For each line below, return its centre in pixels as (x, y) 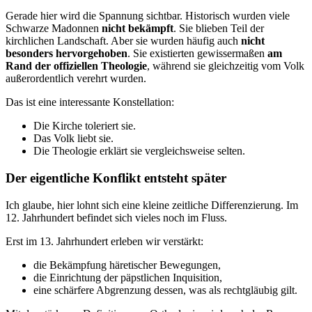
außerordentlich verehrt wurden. (76, 79)
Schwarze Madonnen (54, 29)
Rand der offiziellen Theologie (76, 66)
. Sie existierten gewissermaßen (197, 54)
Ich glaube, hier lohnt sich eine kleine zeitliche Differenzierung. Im (152, 205)
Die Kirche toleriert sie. (85, 126)
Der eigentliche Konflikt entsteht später (116, 178)
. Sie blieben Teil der (219, 29)
